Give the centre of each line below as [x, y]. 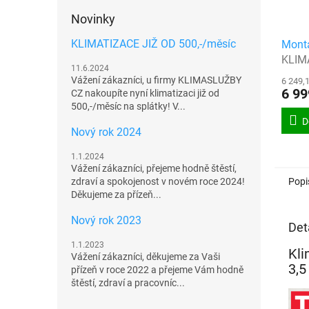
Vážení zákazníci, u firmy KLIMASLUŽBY [156, 80]
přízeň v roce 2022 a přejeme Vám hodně [157, 270]
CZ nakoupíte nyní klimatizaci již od [145, 93]
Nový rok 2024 [106, 132]
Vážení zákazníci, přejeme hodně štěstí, [154, 168]
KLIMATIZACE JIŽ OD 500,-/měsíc [153, 44]
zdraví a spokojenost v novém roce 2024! [158, 181]
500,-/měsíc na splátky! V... [128, 106]
